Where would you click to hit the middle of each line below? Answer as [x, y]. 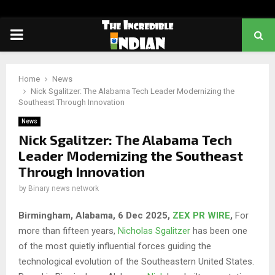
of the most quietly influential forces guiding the [115, 246]
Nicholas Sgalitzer [154, 230]
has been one [219, 230]
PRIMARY [41, 34]
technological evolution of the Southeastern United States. [136, 261]
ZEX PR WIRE [201, 215]
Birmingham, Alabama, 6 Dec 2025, [95, 215]
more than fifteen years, [68, 230]
